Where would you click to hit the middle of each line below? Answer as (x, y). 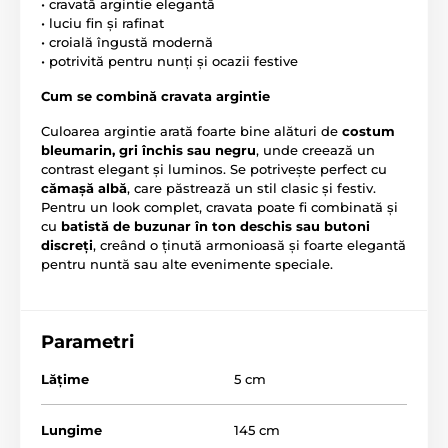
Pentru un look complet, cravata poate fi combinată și (219, 207)
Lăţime (65, 379)
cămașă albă (84, 188)
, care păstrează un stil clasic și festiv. (251, 188)
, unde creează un (315, 150)
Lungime (71, 430)
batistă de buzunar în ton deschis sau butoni (215, 226)
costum (368, 131)
